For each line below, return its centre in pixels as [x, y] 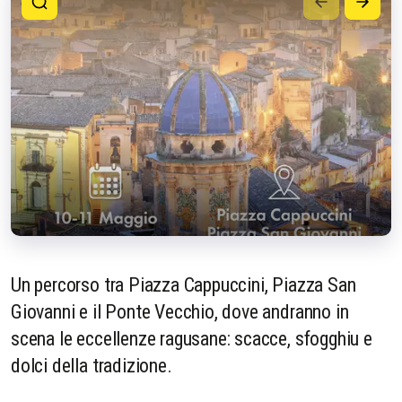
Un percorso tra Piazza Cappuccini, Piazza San [184, 284]
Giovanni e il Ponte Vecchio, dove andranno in [180, 311]
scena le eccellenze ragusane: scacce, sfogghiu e [192, 338]
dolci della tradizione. [92, 365]
